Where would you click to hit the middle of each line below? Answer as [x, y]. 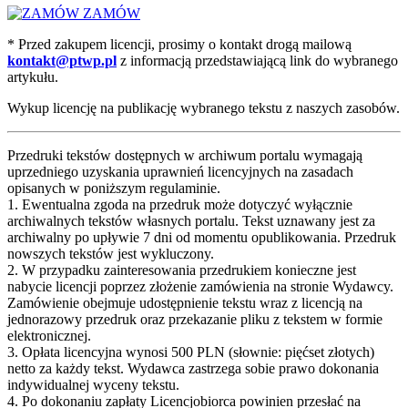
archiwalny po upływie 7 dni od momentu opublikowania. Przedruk [202, 237]
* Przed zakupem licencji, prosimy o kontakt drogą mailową [179, 44]
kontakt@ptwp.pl [62, 60]
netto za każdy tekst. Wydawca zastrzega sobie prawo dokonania [193, 368]
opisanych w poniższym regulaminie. [114, 188]
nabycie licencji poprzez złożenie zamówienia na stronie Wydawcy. [200, 286]
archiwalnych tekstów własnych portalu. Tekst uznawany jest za [191, 220]
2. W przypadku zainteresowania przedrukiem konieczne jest [182, 270]
